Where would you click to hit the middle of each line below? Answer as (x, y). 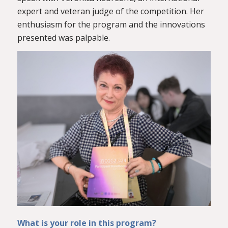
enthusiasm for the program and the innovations (111, 24)
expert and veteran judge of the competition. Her (110, 11)
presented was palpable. (63, 37)
